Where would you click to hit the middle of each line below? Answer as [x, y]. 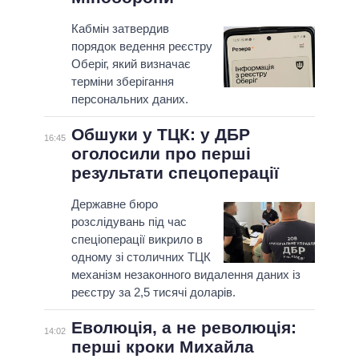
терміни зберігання [122, 82]
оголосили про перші [161, 154]
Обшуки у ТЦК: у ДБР [160, 135]
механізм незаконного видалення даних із [186, 275]
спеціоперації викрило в [137, 240]
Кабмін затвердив [120, 29]
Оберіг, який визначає [131, 64]
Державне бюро [114, 204]
